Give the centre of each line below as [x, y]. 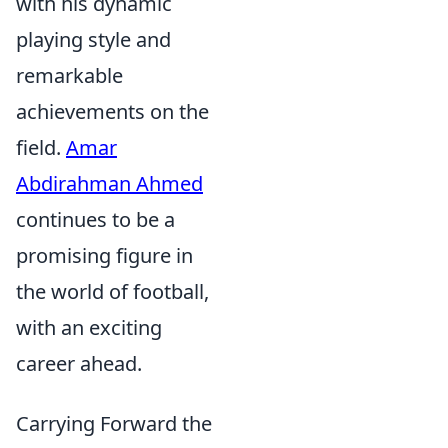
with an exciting [89, 328]
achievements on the [112, 112]
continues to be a [95, 220]
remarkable [69, 76]
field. [41, 148]
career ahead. [79, 364]
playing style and [93, 40]
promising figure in [104, 256]
